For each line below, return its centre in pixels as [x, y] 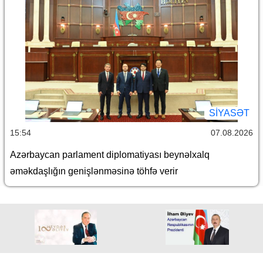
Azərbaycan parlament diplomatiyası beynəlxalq [110, 154]
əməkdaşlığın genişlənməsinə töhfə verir [94, 171]
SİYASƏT [229, 113]
